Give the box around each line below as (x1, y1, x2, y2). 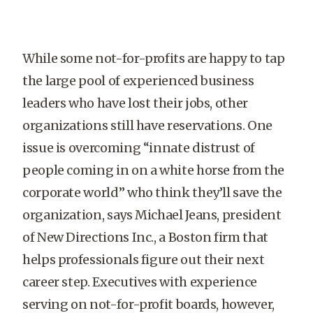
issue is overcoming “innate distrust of (22, 140, 255, 156)
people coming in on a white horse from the (22, 162, 284, 178)
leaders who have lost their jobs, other (22, 95, 248, 111)
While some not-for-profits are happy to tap (22, 50, 285, 66)
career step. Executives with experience (22, 274, 257, 290)
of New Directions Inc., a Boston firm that (22, 229, 268, 245)
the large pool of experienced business (22, 73, 254, 89)
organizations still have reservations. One (22, 117, 272, 133)
